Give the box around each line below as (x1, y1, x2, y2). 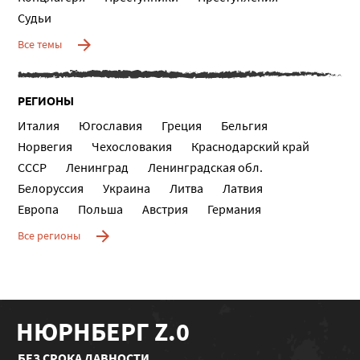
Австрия (142, 200, 189, 217)
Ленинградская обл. (148, 158, 264, 175)
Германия (207, 200, 262, 217)
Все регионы (18, 228, 81, 243)
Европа (18, 200, 59, 217)
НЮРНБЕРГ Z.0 (16, 315, 190, 348)
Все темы (18, 37, 63, 52)
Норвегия (18, 137, 73, 154)
